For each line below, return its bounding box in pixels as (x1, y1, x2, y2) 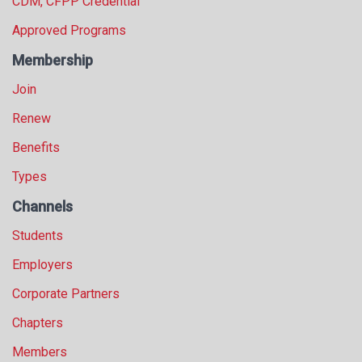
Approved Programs (12, 23, 126, 39)
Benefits (12, 140, 60, 156)
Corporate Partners (12, 286, 120, 302)
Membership (12, 52, 93, 69)
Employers (12, 257, 73, 273)
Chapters (12, 315, 63, 331)
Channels (12, 198, 73, 216)
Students (12, 228, 63, 244)
